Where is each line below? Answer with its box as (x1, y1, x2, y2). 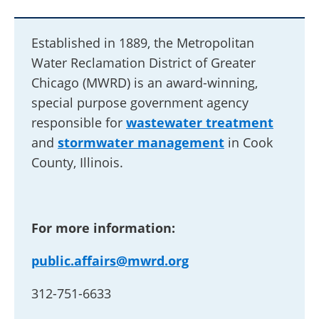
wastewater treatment (126, 114, 273, 132)
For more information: (31, 219, 175, 237)
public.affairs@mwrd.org (31, 252, 189, 270)
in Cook (224, 134, 273, 152)
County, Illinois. (31, 154, 123, 172)
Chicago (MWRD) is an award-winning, (31, 74, 258, 92)
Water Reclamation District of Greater (31, 54, 256, 72)
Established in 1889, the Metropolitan (31, 34, 254, 52)
